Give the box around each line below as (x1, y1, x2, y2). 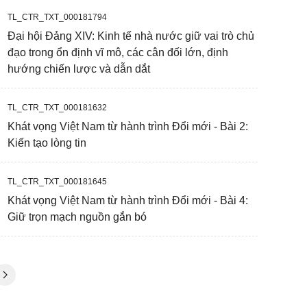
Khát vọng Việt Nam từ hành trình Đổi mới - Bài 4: (8, 195, 248, 206)
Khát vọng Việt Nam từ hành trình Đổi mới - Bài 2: (8, 121, 248, 132)
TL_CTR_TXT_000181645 (8, 177, 107, 186)
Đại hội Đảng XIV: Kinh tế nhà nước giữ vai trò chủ (8, 30, 254, 42)
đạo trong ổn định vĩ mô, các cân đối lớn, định (8, 47, 228, 58)
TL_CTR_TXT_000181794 (8, 12, 107, 22)
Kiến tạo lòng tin (8, 137, 86, 149)
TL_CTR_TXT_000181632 (8, 103, 107, 112)
